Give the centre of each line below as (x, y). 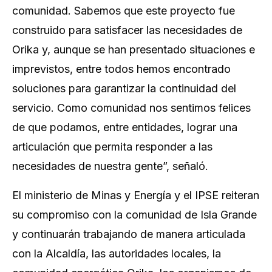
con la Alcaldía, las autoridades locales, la (117, 253)
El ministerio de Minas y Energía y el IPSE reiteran (136, 195)
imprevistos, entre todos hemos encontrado (121, 69)
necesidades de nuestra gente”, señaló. (110, 166)
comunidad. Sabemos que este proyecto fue (124, 11)
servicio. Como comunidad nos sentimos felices (131, 108)
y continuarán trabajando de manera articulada (129, 234)
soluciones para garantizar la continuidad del (124, 88)
